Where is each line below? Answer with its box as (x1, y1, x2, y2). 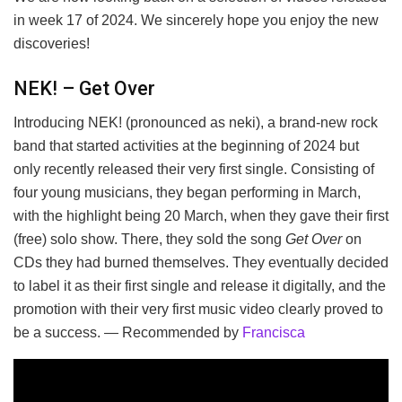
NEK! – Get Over (13, 76, 155, 100)
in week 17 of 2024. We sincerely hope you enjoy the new (13, 12, 379, 28)
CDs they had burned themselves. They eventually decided (13, 255, 389, 271)
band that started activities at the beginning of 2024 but (13, 138, 359, 154)
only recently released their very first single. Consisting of (13, 162, 374, 178)
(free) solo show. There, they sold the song (13, 232, 285, 248)
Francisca (242, 325, 305, 341)
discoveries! (13, 35, 90, 51)
